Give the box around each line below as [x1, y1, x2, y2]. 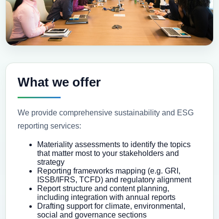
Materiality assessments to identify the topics [37, 140, 191, 149]
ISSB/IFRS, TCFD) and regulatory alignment [37, 175, 192, 184]
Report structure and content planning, [37, 184, 170, 193]
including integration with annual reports [37, 193, 176, 201]
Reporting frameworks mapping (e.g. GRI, [37, 167, 181, 175]
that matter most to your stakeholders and [37, 149, 179, 157]
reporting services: [18, 122, 82, 130]
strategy [37, 158, 65, 166]
